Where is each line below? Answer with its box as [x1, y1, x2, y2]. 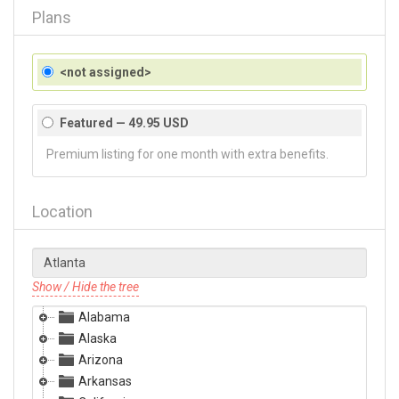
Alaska [78, 331, 117, 346]
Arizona [78, 353, 123, 367]
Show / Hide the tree [32, 280, 139, 294]
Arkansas [78, 374, 132, 388]
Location [32, 202, 93, 221]
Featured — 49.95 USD [60, 116, 189, 130]
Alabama [78, 310, 130, 324]
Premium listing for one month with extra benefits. [46, 147, 329, 161]
